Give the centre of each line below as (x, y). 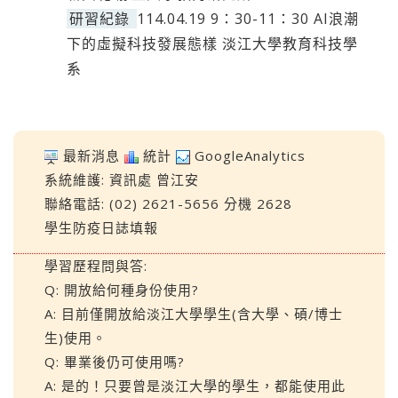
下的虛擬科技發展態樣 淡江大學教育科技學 (212, 44)
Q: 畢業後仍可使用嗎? (115, 362)
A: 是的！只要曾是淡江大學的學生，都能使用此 (195, 386)
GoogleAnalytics (250, 155)
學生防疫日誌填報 (101, 227)
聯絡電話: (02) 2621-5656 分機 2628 (168, 203)
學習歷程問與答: (96, 266)
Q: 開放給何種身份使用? (122, 290)
